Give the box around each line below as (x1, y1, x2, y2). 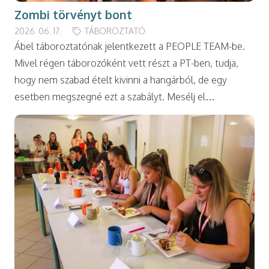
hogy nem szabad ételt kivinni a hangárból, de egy (14, 73, 227, 86)
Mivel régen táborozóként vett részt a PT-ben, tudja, (14, 56, 238, 69)
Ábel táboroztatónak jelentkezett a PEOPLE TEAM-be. (14, 40, 245, 52)
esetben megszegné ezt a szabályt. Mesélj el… (14, 90, 215, 103)
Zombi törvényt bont (14, 7, 132, 23)
